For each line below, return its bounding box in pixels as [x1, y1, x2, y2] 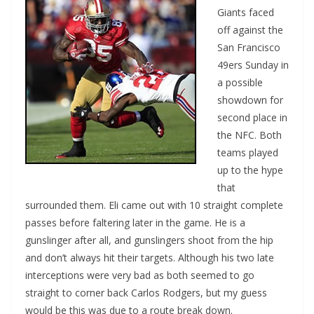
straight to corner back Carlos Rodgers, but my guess [25, 285, 267, 299]
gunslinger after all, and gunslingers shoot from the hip [25, 233, 273, 247]
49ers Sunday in [217, 57, 289, 71]
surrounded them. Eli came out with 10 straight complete [25, 198, 283, 212]
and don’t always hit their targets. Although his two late [25, 250, 274, 264]
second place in [217, 110, 287, 124]
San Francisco [217, 40, 280, 54]
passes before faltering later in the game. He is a [25, 215, 245, 229]
